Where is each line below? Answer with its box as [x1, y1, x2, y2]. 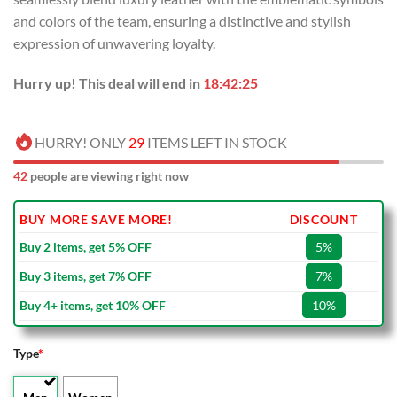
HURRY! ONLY [35, 134, 128, 152]
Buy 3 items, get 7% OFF [19, 269, 152, 284]
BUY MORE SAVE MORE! [19, 212, 173, 228]
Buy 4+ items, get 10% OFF [19, 298, 166, 314]
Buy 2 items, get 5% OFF [19, 239, 152, 255]
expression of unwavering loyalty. [13, 34, 215, 51]
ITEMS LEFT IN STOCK [144, 134, 287, 152]
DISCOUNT [289, 212, 358, 228]
